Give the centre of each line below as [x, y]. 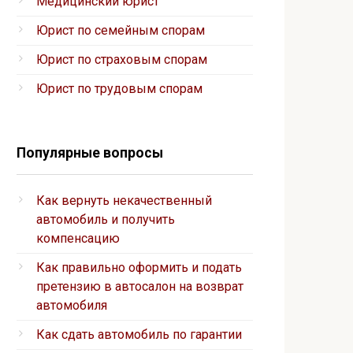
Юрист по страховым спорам [122, 59]
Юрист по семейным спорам [121, 30]
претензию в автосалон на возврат [140, 286]
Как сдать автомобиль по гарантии [139, 334]
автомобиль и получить [106, 219]
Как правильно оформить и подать [139, 268]
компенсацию [78, 238]
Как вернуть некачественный [124, 201]
